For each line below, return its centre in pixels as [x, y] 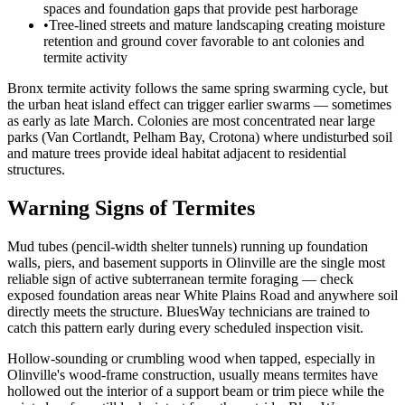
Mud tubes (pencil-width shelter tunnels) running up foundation [188, 246]
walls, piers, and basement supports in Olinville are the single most [196, 262]
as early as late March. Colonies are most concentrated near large [191, 121]
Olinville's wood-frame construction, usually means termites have [193, 374]
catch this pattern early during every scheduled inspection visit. [185, 327]
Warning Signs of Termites [131, 207]
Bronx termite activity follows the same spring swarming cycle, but [198, 89]
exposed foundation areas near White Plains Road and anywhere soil [202, 295]
